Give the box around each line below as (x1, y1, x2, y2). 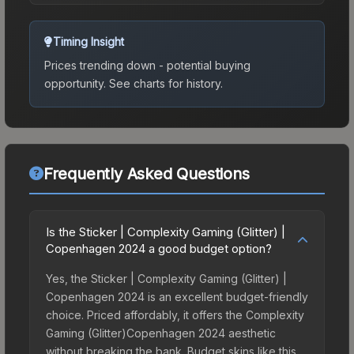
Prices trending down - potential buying (44, 58, 250, 72)
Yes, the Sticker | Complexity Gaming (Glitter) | (46, 271, 287, 285)
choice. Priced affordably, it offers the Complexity (46, 307, 304, 322)
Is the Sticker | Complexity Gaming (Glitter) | (46, 224, 285, 239)
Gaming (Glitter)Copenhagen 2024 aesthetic (46, 326, 276, 340)
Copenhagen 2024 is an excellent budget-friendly (46, 289, 308, 303)
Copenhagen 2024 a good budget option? (46, 240, 272, 256)
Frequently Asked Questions (43, 164, 250, 183)
